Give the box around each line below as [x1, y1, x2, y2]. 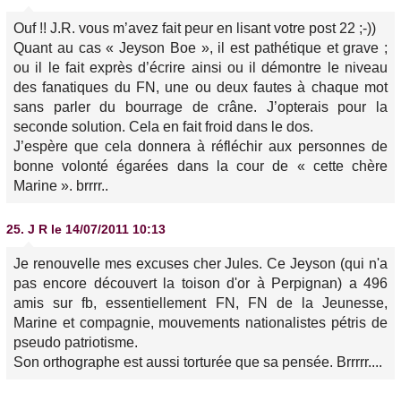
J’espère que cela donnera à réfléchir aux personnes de [13, 139, 388, 154]
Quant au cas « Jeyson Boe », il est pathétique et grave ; [13, 40, 388, 55]
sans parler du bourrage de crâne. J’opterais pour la [13, 99, 388, 115]
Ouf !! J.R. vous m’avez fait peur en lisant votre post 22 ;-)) [13, 21, 376, 36]
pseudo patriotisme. [13, 335, 138, 350]
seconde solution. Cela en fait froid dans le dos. [13, 119, 313, 134]
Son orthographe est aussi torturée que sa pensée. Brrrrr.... [13, 354, 382, 370]
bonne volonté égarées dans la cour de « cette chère [13, 158, 388, 174]
